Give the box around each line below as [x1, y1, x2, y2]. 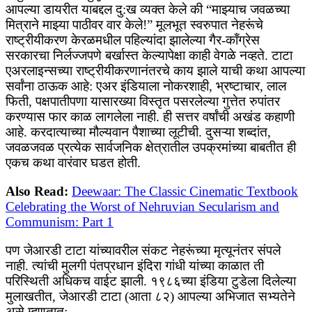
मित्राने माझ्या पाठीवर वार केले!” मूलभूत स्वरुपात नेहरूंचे [6, 17, 263, 33]
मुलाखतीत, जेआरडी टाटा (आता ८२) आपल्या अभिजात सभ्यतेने [6, 289, 295, 304]
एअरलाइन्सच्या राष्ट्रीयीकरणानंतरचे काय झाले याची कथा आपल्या [6, 63, 305, 79]
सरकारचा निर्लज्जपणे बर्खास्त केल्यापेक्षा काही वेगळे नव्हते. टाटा [6, 48, 292, 63]
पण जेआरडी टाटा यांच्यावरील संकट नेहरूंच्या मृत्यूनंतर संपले [6, 243, 281, 258]
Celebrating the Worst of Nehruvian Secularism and [6, 199, 279, 214]
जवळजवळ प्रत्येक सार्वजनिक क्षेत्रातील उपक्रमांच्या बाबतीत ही [6, 140, 296, 155]
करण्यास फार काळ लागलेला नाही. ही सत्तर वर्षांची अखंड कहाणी [6, 109, 295, 125]
